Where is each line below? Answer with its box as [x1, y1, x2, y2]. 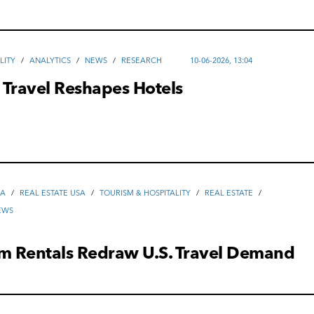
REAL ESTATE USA [20, 187, 86, 198]
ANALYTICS [29, 55, 71, 66]
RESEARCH [121, 55, 163, 66]
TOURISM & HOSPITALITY [100, 187, 191, 198]
